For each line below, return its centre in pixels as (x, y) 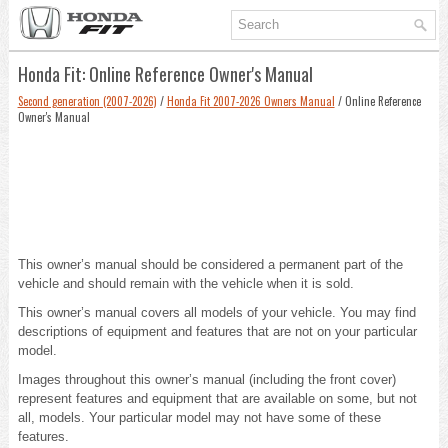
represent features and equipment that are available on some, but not (217, 398)
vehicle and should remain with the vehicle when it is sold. (185, 283)
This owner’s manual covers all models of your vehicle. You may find (216, 312)
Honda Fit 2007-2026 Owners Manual (250, 100)
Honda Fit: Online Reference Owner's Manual (165, 73)
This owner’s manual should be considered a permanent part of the (210, 264)
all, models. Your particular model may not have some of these (199, 417)
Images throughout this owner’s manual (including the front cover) (206, 379)
